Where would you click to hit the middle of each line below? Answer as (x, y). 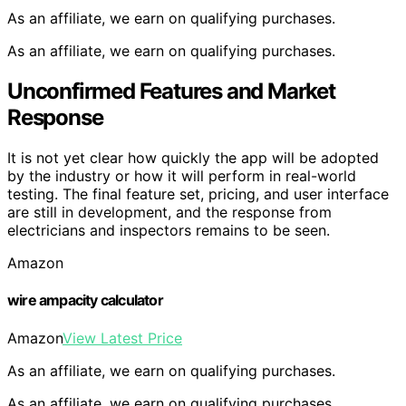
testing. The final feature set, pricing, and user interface (198, 193)
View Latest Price (122, 338)
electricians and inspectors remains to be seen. (169, 230)
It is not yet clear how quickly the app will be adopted (193, 157)
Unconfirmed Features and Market (171, 92)
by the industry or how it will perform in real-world (182, 175)
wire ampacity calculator (85, 300)
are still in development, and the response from (169, 212)
